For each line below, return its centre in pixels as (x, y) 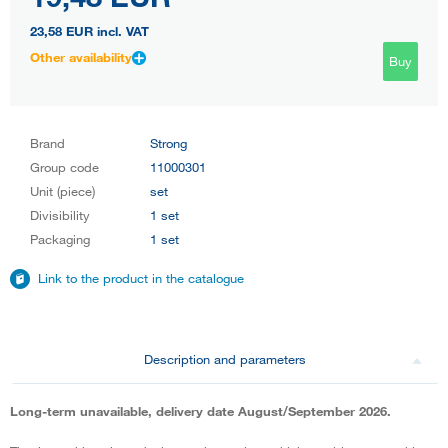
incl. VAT (121, 30)
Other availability (81, 56)
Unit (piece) (62, 190)
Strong (168, 142)
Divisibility (60, 214)
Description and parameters (225, 358)
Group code (64, 166)
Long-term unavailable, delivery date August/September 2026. (200, 410)
